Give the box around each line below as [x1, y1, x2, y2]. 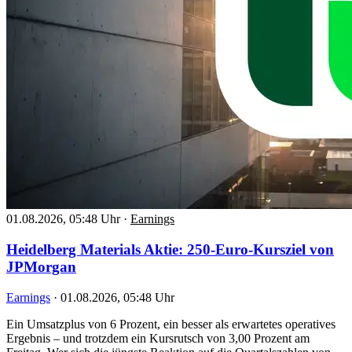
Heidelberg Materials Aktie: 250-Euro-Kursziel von [6, 240, 334, 258]
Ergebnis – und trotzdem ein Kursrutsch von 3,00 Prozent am [6, 331, 310, 345]
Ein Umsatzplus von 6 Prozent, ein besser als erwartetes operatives [6, 317, 335, 331]
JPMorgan [6, 258, 76, 275]
